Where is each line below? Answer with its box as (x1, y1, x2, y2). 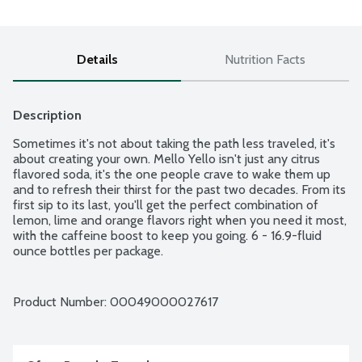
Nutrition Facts (225, 52, 305, 68)
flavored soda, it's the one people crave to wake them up (13, 166, 330, 183)
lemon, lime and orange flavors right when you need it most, (13, 213, 347, 229)
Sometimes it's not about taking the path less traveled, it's (13, 136, 335, 152)
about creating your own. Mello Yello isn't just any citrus (13, 151, 320, 167)
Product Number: (13, 294, 110, 310)
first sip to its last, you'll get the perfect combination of (13, 197, 318, 213)
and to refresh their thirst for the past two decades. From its (13, 182, 346, 198)
